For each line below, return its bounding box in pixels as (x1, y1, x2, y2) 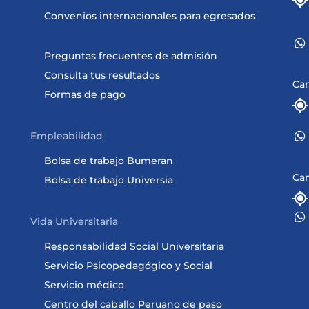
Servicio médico (43, 279, 124, 291)
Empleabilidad (30, 130, 103, 142)
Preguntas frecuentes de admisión (43, 50, 217, 62)
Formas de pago (43, 88, 126, 101)
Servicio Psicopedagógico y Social (43, 259, 212, 272)
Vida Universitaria (30, 215, 118, 228)
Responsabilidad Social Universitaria (43, 240, 224, 252)
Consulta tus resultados (43, 69, 160, 81)
